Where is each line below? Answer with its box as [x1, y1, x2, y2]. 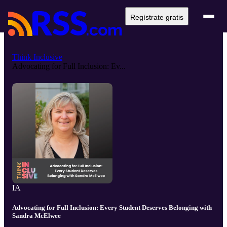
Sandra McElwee [12, 212, 61, 220]
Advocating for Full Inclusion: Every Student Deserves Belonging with [12, 204, 212, 212]
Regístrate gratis [130, 13, 183, 21]
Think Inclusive [12, 53, 62, 61]
